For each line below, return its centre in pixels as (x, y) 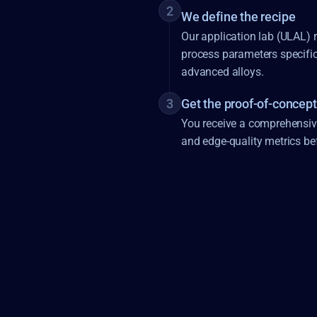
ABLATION (35, 260)
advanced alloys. (223, 72)
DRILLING (142, 260)
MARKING (35, 275)
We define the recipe (238, 16)
